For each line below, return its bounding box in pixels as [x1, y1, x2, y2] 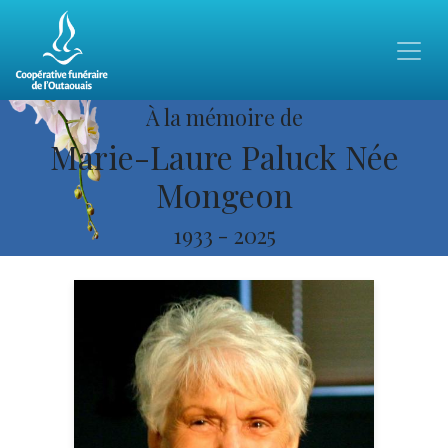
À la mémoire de [145, 102, 303, 131]
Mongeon [155, 173, 293, 216]
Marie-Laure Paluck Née [49, 135, 399, 178]
